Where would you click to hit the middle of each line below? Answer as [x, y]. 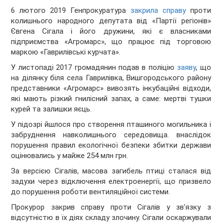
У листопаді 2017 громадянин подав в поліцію [94, 68]
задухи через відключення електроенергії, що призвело [111, 182]
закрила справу [158, 11]
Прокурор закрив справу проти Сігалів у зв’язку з [111, 207]
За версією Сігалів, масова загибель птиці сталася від [111, 171]
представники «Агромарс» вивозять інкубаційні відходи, [111, 88]
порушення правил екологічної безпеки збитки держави [111, 145]
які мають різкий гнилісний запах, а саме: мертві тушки [111, 99]
